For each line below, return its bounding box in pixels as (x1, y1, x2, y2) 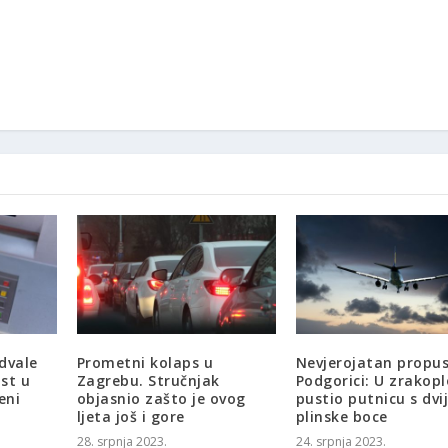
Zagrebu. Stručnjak (76, 371, 220, 391)
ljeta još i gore (76, 407, 185, 427)
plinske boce (295, 407, 388, 427)
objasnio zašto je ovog (76, 389, 246, 409)
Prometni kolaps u (76, 353, 214, 373)
